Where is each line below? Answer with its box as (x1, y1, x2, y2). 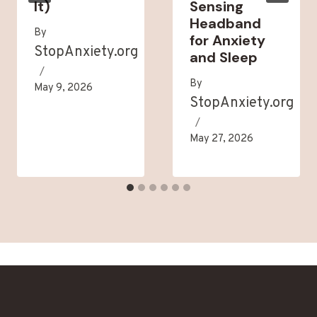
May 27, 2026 (190, 132, 253, 146)
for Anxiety (190, 31, 265, 50)
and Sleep (190, 48, 258, 67)
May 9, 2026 (34, 81, 93, 96)
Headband (190, 14, 261, 33)
